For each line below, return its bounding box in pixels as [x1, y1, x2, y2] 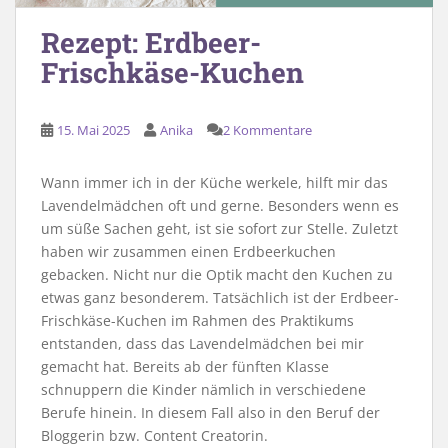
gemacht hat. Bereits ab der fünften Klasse [41, 357, 329, 377]
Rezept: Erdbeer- [41, 24, 261, 62]
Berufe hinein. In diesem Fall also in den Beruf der [41, 403, 380, 423]
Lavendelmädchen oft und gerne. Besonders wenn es [41, 196, 399, 216]
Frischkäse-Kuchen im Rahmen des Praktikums [41, 311, 354, 331]
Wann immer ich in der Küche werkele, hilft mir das [41, 173, 388, 193]
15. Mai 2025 [57, 121, 130, 140]
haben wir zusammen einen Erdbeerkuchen [41, 242, 336, 262]
